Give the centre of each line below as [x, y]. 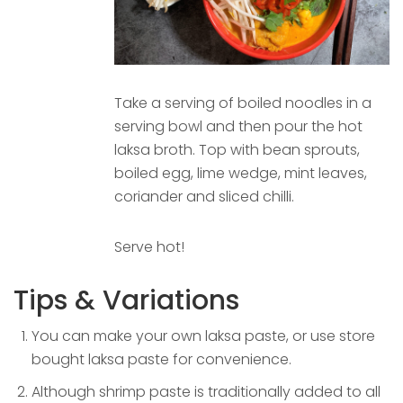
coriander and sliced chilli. [204, 197]
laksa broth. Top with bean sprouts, [237, 150]
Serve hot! [149, 247]
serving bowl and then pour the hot [238, 127]
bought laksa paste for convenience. [161, 360]
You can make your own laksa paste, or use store [203, 336]
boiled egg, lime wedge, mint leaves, [241, 174]
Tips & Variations [126, 301]
